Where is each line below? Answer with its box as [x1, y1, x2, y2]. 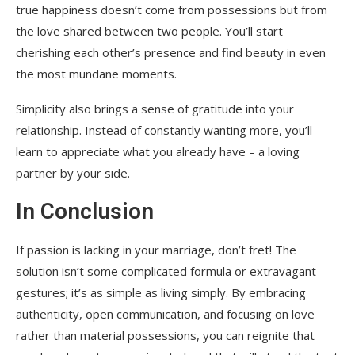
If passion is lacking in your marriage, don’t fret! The [16, 241, 296, 258]
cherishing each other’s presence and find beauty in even [16, 44, 326, 60]
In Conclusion [16, 197, 154, 224]
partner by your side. [16, 164, 130, 181]
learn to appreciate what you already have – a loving [16, 143, 300, 159]
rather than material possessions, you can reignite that [16, 326, 315, 343]
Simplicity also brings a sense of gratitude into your [16, 100, 294, 116]
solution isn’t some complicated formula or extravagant [16, 262, 316, 279]
